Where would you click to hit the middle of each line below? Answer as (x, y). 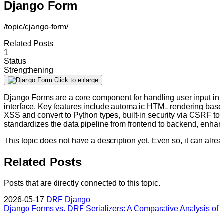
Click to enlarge (76, 80)
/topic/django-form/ (36, 27)
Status (15, 61)
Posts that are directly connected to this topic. (82, 183)
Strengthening (28, 70)
